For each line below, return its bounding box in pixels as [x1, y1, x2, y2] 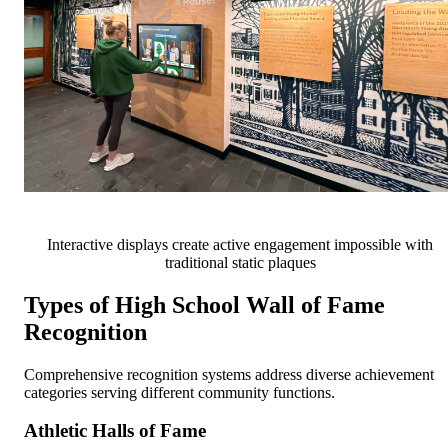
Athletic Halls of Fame [24, 420, 206, 442]
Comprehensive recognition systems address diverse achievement [24, 365, 434, 383]
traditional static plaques [164, 253, 316, 271]
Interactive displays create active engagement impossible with [47, 235, 433, 253]
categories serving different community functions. [24, 383, 335, 401]
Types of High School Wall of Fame [24, 291, 385, 318]
